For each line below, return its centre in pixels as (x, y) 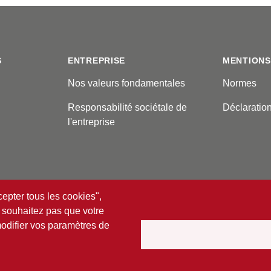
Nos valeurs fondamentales (126, 83)
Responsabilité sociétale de (127, 107)
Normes (240, 83)
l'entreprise (91, 122)
